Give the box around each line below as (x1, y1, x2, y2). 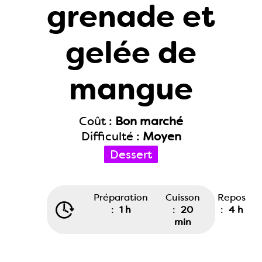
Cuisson (166, 191, 200, 204)
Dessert (110, 147, 152, 162)
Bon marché (115, 113, 183, 129)
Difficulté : (81, 129, 143, 144)
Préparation (94, 191, 148, 204)
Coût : (79, 113, 115, 129)
